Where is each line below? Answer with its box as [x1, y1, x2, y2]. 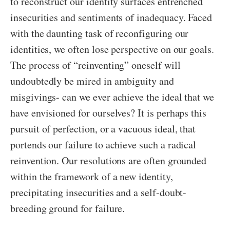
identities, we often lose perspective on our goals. [10, 42, 214, 56]
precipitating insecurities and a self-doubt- [10, 185, 187, 200]
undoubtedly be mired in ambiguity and [10, 74, 174, 88]
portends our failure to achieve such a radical [10, 138, 197, 152]
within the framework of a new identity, [10, 169, 173, 184]
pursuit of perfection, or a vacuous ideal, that [10, 122, 196, 136]
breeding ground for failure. [10, 201, 125, 216]
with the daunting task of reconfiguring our [10, 26, 189, 41]
